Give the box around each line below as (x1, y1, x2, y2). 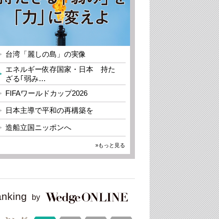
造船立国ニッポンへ (5, 123, 71, 131)
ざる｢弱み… (5, 74, 46, 83)
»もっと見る (95, 142, 125, 148)
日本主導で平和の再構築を (5, 106, 93, 114)
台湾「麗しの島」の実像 (5, 50, 86, 58)
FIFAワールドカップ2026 (5, 89, 88, 97)
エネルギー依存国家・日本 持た (5, 65, 115, 73)
